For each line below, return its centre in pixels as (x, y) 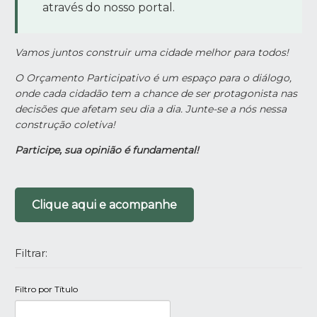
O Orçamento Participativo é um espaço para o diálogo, (154, 78)
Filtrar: (31, 253)
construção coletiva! (65, 125)
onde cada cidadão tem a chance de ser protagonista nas (156, 94)
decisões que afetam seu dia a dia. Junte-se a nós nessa (151, 109)
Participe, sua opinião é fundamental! (107, 150)
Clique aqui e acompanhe (105, 205)
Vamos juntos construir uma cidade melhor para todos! (152, 53)
